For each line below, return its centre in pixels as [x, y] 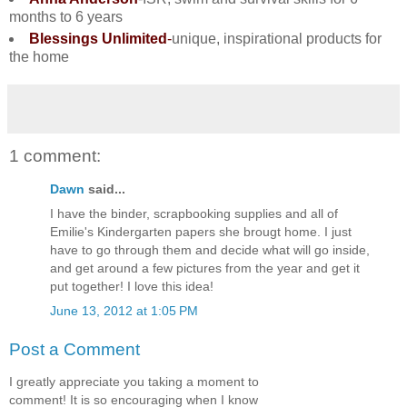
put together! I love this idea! [132, 286]
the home [39, 57]
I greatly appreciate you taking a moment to [134, 382]
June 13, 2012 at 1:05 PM [124, 311]
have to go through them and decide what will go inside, [210, 249]
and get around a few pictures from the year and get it [205, 268]
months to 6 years [66, 17]
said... [105, 189]
